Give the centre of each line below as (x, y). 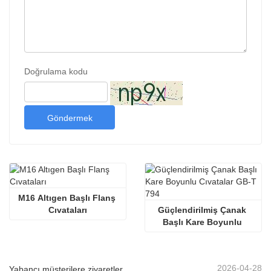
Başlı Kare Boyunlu (202, 222)
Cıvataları (68, 210)
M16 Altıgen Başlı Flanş (67, 198)
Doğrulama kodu (56, 71)
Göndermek (70, 118)
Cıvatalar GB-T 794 (203, 234)
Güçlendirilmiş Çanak (202, 210)
